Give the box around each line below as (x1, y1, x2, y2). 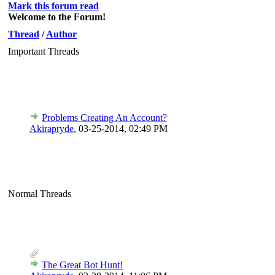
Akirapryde (29, 123, 74, 134)
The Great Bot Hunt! (42, 259, 123, 270)
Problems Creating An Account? (42, 112, 167, 123)
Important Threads (8, 45, 79, 56)
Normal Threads (8, 188, 71, 199)
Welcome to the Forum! (8, 11, 106, 22)
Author (46, 28, 77, 39)
